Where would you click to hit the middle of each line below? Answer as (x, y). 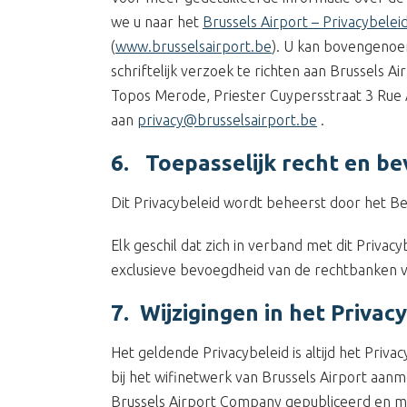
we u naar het (157, 22)
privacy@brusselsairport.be (227, 120)
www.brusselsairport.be (194, 46)
